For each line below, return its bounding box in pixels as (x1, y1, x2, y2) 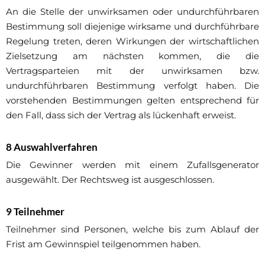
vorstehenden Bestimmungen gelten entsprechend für (6, 94, 259, 106)
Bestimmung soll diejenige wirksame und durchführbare (6, 20, 259, 32)
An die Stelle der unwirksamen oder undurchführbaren (6, 5, 259, 17)
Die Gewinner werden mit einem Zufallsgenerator (6, 159, 259, 170)
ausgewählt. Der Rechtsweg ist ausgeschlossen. (6, 173, 214, 185)
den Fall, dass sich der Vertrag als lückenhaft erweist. (6, 109, 236, 121)
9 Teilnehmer (6, 205, 64, 218)
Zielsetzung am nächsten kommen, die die (6, 50, 259, 62)
